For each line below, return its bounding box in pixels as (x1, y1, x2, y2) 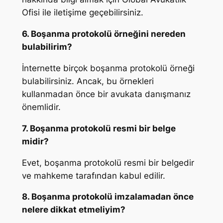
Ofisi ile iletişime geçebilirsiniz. (21, 7, 143, 18)
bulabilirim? (21, 42, 72, 52)
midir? (21, 136, 49, 146)
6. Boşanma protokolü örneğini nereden (21, 29, 186, 39)
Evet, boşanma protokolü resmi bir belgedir (21, 157, 194, 168)
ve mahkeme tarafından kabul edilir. (21, 170, 165, 181)
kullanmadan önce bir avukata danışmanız (21, 89, 191, 100)
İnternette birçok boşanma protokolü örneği (21, 63, 195, 74)
